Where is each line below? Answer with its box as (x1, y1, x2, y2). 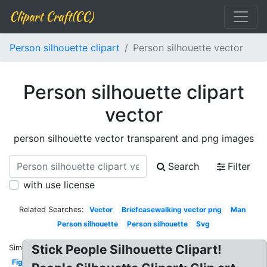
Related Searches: (18, 205, 84, 214)
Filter (228, 160, 250, 172)
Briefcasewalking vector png (122, 205, 222, 214)
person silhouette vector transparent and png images (13, 132, 254, 144)
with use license (23, 179, 95, 191)
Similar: (9, 243, 35, 252)
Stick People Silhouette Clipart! (32, 242, 222, 257)
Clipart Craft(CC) (10, 8, 93, 25)
